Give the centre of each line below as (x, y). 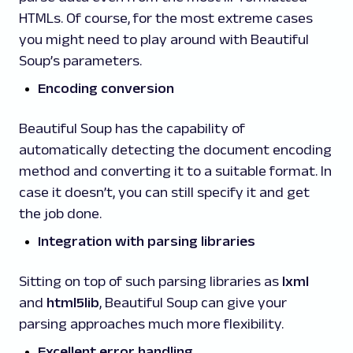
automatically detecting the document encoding (175, 150)
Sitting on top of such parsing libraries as (150, 281)
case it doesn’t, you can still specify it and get (164, 192)
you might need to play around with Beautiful (164, 39)
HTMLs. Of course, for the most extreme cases (166, 18)
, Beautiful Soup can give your (193, 303)
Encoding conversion (106, 88)
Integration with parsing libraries (147, 241)
